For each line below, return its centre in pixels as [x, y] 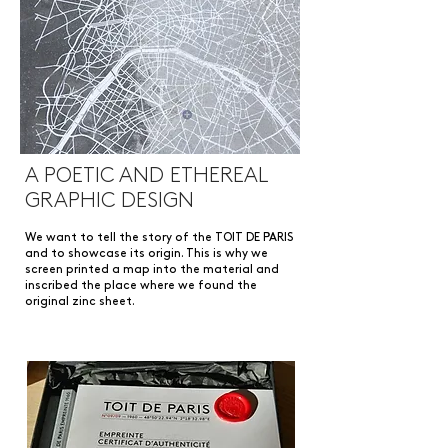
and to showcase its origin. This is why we [146, 253]
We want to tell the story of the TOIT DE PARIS [159, 237]
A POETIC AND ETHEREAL [146, 176]
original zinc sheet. [80, 301]
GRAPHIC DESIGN [109, 201]
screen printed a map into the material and [152, 269]
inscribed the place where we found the [141, 285]
